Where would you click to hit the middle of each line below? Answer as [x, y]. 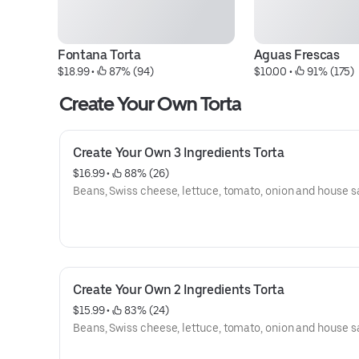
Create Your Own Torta [150, 104]
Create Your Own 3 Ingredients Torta [179, 153]
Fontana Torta [99, 55]
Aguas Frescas [296, 55]
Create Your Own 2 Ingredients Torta [179, 290]
